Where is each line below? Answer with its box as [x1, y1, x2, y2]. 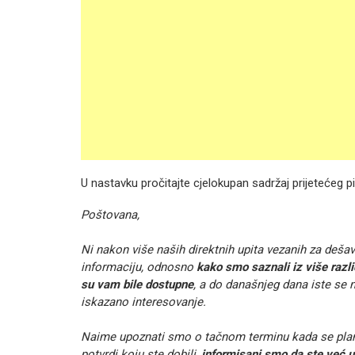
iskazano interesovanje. [81, 295, 206, 309]
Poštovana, [81, 208, 139, 222]
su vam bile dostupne [81, 277, 193, 292]
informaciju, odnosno [81, 260, 197, 274]
